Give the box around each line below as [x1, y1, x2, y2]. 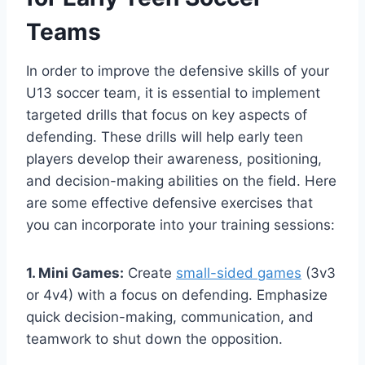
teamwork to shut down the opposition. [26, 330, 283, 347]
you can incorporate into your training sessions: [26, 216, 335, 233]
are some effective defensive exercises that [26, 194, 313, 211]
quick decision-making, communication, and [26, 308, 314, 325]
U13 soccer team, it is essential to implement [26, 84, 320, 101]
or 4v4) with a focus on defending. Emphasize [26, 286, 328, 303]
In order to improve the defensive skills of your [26, 62, 329, 79]
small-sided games [176, 264, 301, 281]
